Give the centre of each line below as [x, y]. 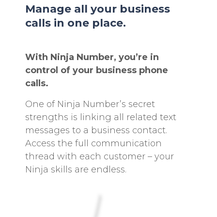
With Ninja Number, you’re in [92, 57]
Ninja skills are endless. [76, 169]
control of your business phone [97, 70]
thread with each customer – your [100, 156]
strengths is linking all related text [101, 117]
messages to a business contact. [96, 130]
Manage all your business [98, 9]
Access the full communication [94, 143]
